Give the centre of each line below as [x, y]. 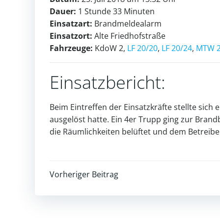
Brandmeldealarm [127, 23]
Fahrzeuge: [71, 48]
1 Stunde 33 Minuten [115, 11]
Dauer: [63, 11]
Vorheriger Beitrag [84, 174]
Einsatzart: [71, 23]
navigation [97, 203]
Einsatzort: [71, 36]
